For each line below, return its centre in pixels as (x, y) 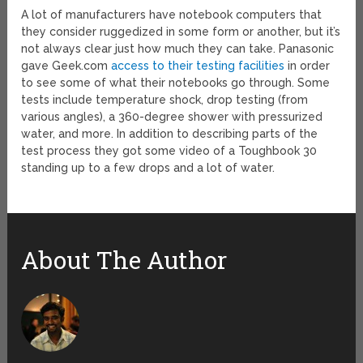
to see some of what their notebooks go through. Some (176, 83)
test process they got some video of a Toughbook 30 (169, 151)
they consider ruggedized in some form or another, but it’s (181, 32)
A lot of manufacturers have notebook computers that (172, 15)
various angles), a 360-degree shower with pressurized (172, 117)
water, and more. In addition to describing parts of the (170, 134)
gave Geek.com (66, 66)
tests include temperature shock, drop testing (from (165, 100)
